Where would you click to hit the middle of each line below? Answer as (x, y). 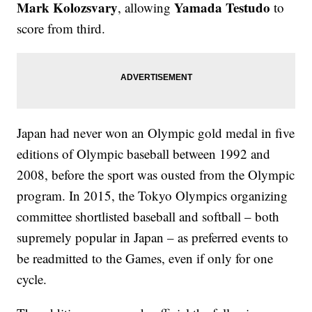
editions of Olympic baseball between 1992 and (144, 154)
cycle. (32, 279)
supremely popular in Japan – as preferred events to (153, 237)
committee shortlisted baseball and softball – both (148, 217)
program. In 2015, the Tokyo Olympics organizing (153, 196)
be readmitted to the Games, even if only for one (145, 258)
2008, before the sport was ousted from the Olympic (156, 175)
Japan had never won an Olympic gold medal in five (156, 133)
